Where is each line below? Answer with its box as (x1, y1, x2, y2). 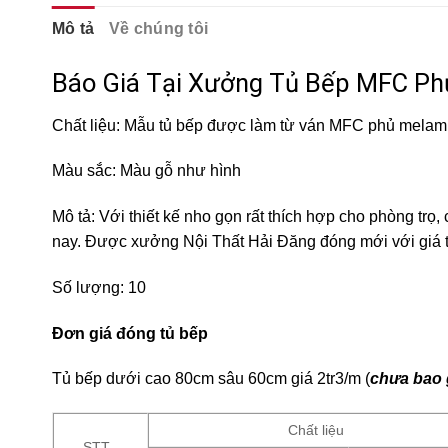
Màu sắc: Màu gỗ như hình (52, 162, 241, 180)
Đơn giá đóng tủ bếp (52, 324, 208, 342)
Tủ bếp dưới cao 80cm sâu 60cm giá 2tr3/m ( (52, 370, 370, 388)
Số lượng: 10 (52, 278, 146, 296)
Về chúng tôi (108, 19, 209, 37)
